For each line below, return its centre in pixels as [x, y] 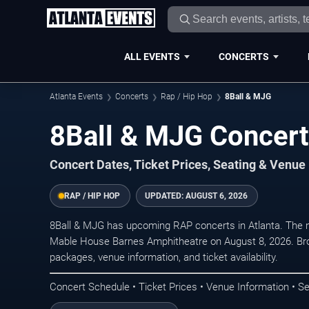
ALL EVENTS [152, 56]
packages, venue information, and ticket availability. [164, 257]
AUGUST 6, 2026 [217, 196]
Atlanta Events [76, 97]
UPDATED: [165, 196]
